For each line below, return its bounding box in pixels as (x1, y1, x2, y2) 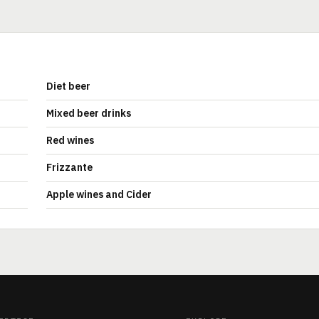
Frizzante (46, 161, 93, 174)
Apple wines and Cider (46, 188, 152, 201)
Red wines (46, 134, 94, 147)
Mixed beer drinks (46, 107, 131, 120)
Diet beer (46, 80, 90, 93)
